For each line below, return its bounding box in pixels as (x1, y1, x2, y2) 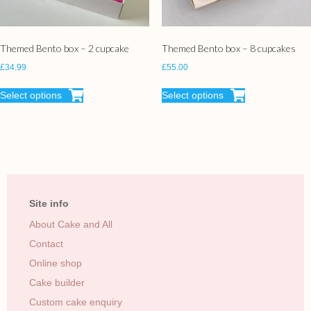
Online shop (29, 258, 82, 269)
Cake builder (29, 277, 85, 289)
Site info (29, 198, 69, 210)
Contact (29, 238, 63, 250)
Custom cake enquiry (29, 296, 122, 308)
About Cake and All (29, 219, 112, 230)
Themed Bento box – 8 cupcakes (161, 42, 296, 55)
